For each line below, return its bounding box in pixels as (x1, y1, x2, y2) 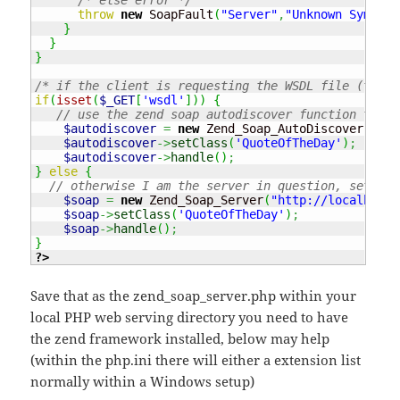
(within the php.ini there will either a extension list (30, 351, 362, 370)
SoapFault (142, 6, 214, 21)
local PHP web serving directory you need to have (30, 308, 349, 327)
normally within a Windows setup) (30, 372, 255, 391)
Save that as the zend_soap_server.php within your (30, 287, 357, 305)
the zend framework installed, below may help (30, 329, 330, 348)
